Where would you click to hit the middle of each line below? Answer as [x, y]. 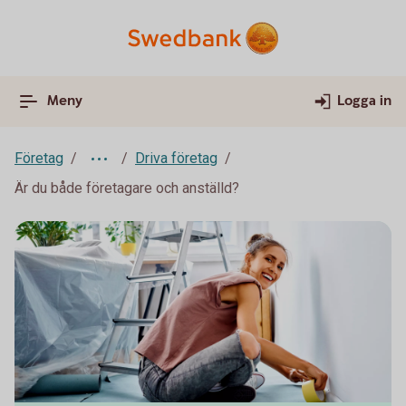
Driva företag [176, 158]
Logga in [364, 101]
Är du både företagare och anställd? [127, 188]
